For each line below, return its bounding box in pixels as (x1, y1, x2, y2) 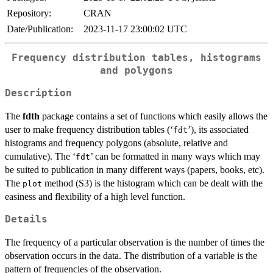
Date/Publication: (7, 24, 73, 35)
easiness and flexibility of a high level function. (5, 191, 185, 202)
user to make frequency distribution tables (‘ (5, 124, 173, 135)
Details (5, 213, 48, 225)
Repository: (7, 8, 51, 19)
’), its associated (188, 124, 249, 135)
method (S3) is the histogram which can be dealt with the (42, 177, 263, 188)
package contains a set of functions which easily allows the (40, 110, 268, 121)
